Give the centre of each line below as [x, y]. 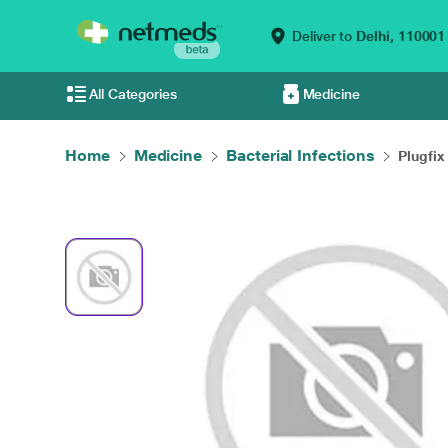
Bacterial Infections [300, 155]
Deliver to [322, 36]
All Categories [133, 94]
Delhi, [375, 36]
